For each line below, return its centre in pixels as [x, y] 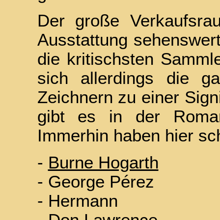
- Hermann [77, 201]
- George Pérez [96, 182]
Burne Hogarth [103, 163]
